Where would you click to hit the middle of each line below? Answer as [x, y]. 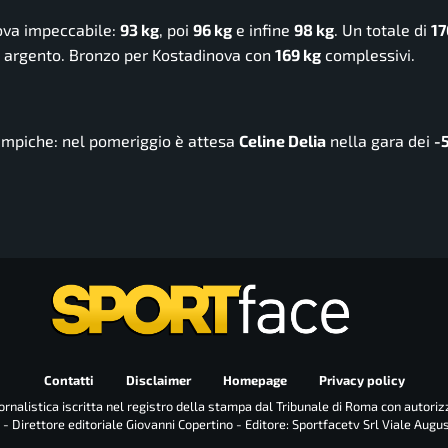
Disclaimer [158, 380]
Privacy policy [361, 380]
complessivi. [368, 55]
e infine [263, 30]
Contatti [68, 380]
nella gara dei [380, 140]
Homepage [254, 380]
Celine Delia [282, 140]
